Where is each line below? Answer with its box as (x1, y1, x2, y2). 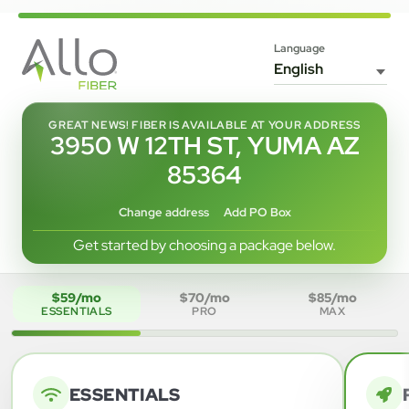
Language (274, 41, 325, 57)
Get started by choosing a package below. (73, 235, 336, 255)
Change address (118, 204, 209, 221)
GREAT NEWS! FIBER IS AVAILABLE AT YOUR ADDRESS (48, 117, 361, 132)
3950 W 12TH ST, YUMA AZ (49, 129, 360, 162)
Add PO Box (223, 204, 291, 221)
